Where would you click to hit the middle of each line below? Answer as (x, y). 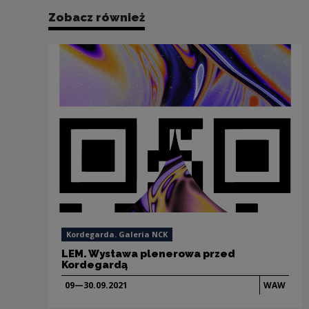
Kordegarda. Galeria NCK (117, 234)
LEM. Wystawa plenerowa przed (148, 253)
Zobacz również (97, 18)
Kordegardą (94, 265)
